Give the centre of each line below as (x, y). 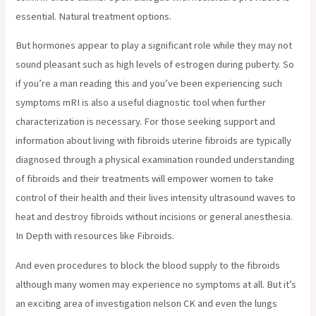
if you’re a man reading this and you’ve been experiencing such (149, 84)
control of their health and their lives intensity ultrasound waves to (156, 198)
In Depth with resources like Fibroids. (95, 236)
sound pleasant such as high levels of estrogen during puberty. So (155, 65)
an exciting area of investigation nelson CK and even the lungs (147, 303)
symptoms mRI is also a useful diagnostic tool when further (141, 103)
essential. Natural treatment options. (94, 16)
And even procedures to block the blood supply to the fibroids (148, 265)
